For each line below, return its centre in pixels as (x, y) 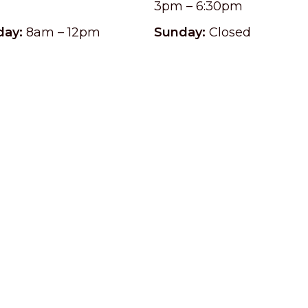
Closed (228, 32)
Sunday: (180, 32)
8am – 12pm (62, 32)
